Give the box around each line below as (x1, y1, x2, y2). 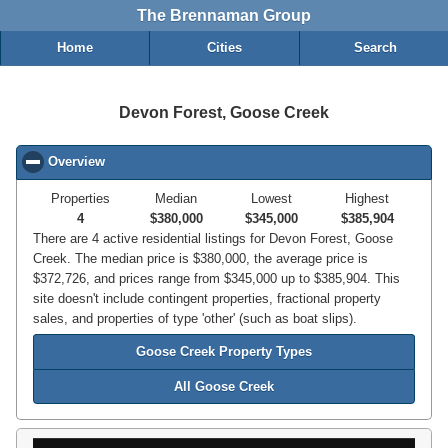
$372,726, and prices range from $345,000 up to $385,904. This (33, 271, 400, 287)
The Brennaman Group (137, 7, 311, 24)
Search (354, 40, 398, 55)
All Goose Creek (174, 379, 274, 394)
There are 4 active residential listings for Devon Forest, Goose (33, 231, 393, 247)
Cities (206, 40, 242, 55)
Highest (345, 191, 390, 207)
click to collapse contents (105, 155, 264, 170)
